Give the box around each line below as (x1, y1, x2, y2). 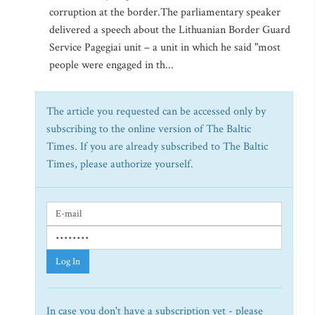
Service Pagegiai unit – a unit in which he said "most (49, 40, 281, 55)
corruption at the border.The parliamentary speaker (49, 5, 281, 20)
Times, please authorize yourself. (46, 157, 193, 172)
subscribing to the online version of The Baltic (46, 122, 251, 136)
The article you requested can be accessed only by (46, 104, 266, 119)
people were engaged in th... (49, 58, 174, 72)
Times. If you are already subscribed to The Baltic (46, 139, 268, 154)
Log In (56, 255, 80, 268)
